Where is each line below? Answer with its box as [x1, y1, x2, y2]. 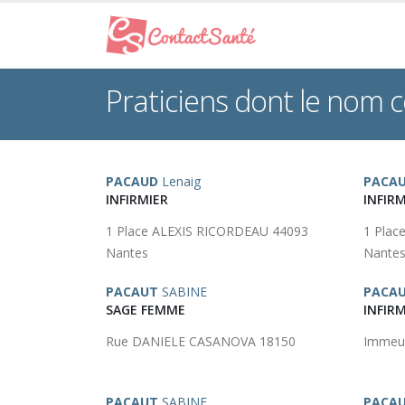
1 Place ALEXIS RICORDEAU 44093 [106, 222, 308, 240]
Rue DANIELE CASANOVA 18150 [106, 333, 296, 350]
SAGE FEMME [106, 301, 185, 318]
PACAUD [106, 173, 158, 190]
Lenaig [158, 173, 201, 190]
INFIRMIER [106, 191, 168, 208]
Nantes [106, 244, 148, 261]
